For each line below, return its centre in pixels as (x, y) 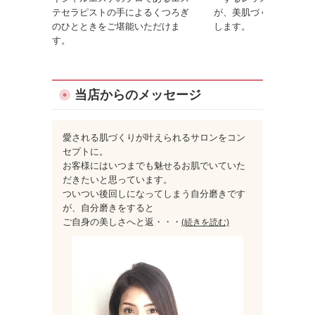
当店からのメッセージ (138, 95)
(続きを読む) (205, 222)
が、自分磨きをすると (108, 207)
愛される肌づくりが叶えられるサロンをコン (154, 137)
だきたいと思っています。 (117, 179)
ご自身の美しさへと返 (108, 221)
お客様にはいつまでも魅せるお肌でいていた (154, 165)
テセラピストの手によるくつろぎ (121, 12)
